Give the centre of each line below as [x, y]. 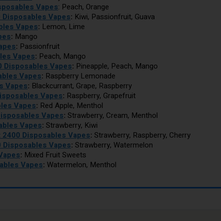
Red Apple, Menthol [71, 105]
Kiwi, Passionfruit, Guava [114, 17]
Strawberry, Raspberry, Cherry [141, 135]
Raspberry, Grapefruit [100, 95]
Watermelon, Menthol [81, 165]
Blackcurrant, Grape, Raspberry [81, 86]
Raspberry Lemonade [79, 76]
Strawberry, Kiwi [71, 125]
